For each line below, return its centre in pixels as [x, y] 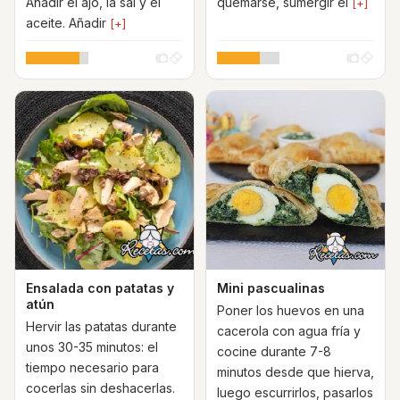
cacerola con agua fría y [289, 331]
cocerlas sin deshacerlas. [100, 388]
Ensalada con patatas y [100, 288]
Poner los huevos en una [291, 310]
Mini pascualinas [271, 288]
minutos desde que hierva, [296, 372]
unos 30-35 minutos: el [92, 347]
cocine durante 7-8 [274, 351]
